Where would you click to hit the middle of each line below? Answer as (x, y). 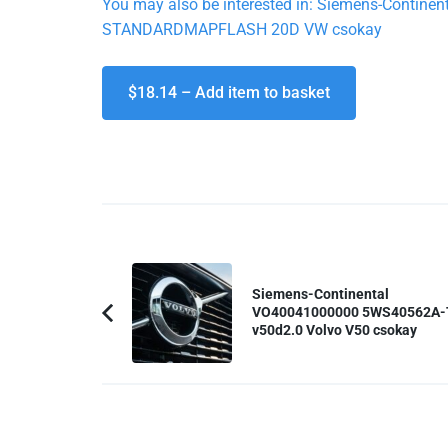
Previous (161, 324)
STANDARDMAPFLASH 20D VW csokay (242, 30)
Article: (155, 349)
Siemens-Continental (320, 294)
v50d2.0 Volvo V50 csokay (334, 330)
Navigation (159, 298)
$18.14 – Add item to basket (229, 93)
